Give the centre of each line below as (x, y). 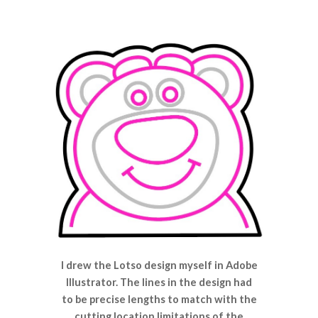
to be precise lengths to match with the (159, 299)
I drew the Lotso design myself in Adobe (159, 265)
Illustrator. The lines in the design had (159, 282)
